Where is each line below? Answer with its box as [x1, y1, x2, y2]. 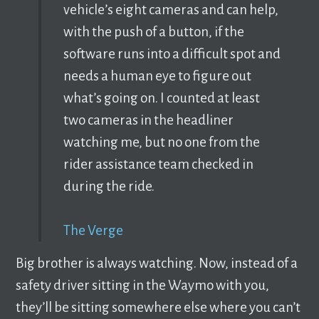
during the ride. [63, 179, 155, 194]
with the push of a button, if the [63, 24, 244, 40]
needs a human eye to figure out [63, 68, 251, 84]
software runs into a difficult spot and [63, 46, 281, 62]
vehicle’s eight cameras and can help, [63, 2, 278, 18]
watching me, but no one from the [63, 135, 260, 150]
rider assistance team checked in [63, 157, 253, 172]
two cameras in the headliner [63, 113, 234, 128]
